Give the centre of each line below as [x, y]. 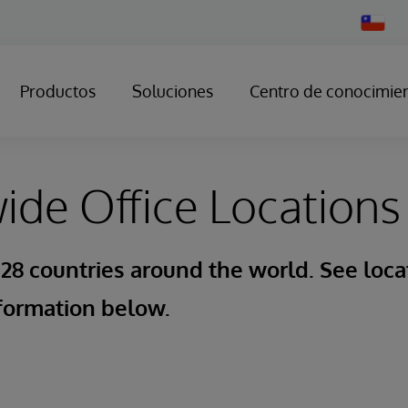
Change [380, 20]
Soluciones [173, 91]
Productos [58, 91]
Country [380, 34]
